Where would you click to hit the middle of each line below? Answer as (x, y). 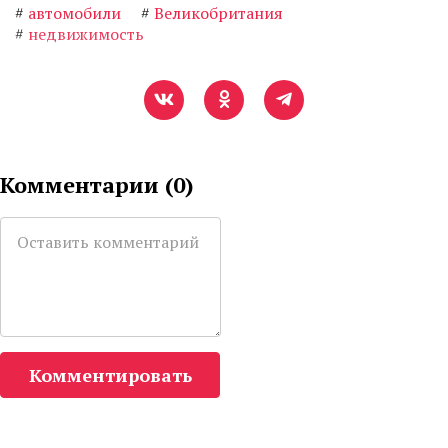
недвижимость (86, 34)
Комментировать (110, 375)
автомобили (74, 13)
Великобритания (218, 13)
